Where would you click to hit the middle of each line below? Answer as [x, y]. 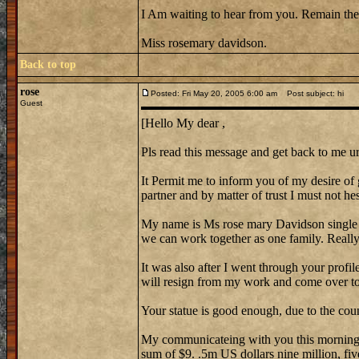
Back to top [48, 65]
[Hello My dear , [183, 123]
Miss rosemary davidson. [204, 43]
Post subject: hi [312, 93]
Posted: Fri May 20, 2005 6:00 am [214, 93]
